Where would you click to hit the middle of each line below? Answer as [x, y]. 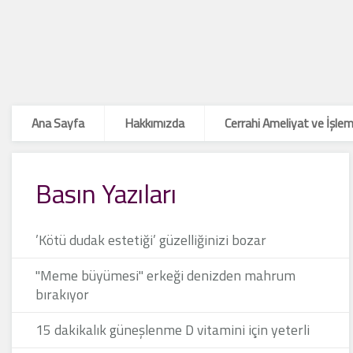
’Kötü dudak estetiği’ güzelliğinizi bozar [151, 240]
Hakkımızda [154, 123]
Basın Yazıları [106, 193]
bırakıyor [62, 294]
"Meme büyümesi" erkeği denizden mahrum [165, 275]
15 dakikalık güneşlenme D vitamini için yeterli [173, 330]
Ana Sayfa [58, 123]
